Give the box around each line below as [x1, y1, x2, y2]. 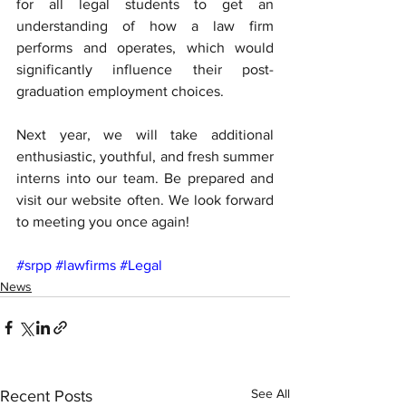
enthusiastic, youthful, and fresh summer [16, 149, 274, 164]
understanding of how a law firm [16, 18, 274, 34]
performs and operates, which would [16, 40, 274, 55]
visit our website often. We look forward [16, 192, 274, 208]
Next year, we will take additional [16, 127, 274, 142]
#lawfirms [55, 257, 116, 273]
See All [251, 386, 290, 401]
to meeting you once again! [16, 214, 189, 229]
